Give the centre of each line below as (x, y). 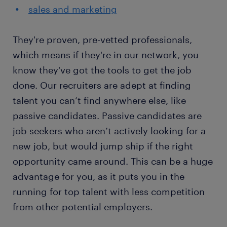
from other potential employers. (83, 207)
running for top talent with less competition (109, 192)
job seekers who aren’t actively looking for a (109, 131)
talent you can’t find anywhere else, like (99, 100)
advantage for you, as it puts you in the (99, 176)
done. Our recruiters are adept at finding (102, 85)
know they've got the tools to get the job (102, 70)
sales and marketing (73, 9)
